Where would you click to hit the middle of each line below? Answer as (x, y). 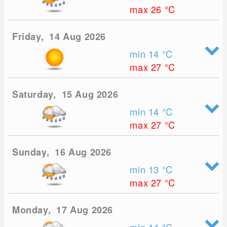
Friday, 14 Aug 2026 (59, 37)
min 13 (146, 169)
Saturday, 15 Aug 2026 (65, 94)
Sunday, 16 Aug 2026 (62, 152)
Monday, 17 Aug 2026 (63, 210)
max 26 (147, 9)
